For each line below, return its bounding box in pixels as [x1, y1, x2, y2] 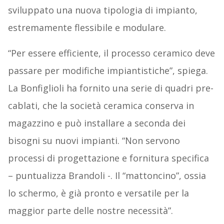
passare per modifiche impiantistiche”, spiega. [7, 64, 208, 77]
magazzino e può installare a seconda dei [7, 117, 185, 129]
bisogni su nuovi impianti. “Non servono [7, 134, 180, 147]
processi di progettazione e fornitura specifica [7, 152, 209, 164]
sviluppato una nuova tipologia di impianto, [7, 4, 197, 16]
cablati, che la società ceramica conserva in [7, 99, 194, 112]
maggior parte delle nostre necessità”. [7, 204, 173, 217]
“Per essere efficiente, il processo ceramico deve [7, 47, 215, 59]
